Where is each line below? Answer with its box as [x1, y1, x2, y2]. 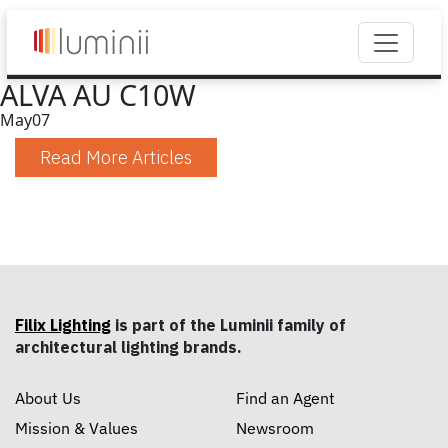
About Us [15, 388, 81, 409]
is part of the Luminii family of [111, 315, 346, 335]
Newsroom [236, 418, 314, 439]
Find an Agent [236, 388, 335, 409]
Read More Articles [40, 146, 192, 169]
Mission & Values [15, 418, 138, 439]
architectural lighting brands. [15, 337, 242, 357]
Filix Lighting [15, 315, 111, 335]
